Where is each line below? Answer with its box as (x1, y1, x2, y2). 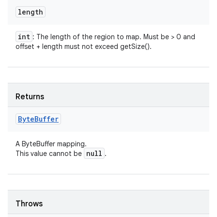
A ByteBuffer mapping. (15, 139, 87, 148)
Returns (15, 92, 44, 102)
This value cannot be (15, 149, 84, 158)
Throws (15, 199, 43, 209)
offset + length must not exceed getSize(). (15, 42, 152, 51)
